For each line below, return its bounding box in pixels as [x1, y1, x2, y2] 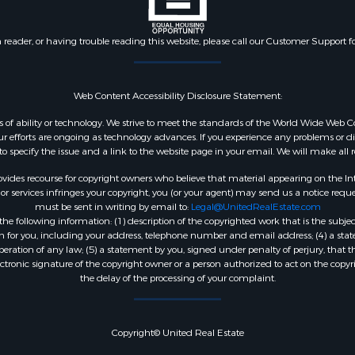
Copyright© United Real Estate [111, 326, 244, 339]
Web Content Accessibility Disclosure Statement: [73, 90, 282, 102]
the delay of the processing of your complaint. [79, 272, 276, 284]
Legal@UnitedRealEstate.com [190, 200, 321, 213]
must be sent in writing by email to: [34, 200, 191, 213]
